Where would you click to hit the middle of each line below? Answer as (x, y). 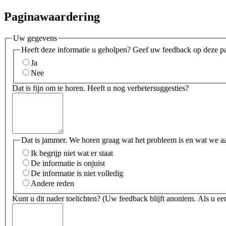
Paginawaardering (52, 16)
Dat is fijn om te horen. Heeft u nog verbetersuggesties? (100, 88)
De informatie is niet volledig (77, 173)
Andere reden (52, 183)
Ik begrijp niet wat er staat (72, 153)
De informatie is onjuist (68, 163)
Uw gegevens (35, 38)
